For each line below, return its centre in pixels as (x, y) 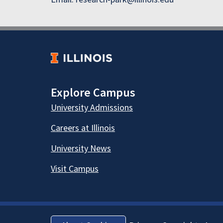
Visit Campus (75, 168)
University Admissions (92, 107)
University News (81, 148)
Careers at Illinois (83, 127)
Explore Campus (93, 92)
